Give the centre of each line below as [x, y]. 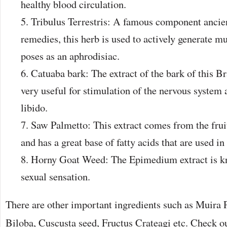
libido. [34, 107]
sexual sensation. [55, 176]
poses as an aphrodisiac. [70, 56]
